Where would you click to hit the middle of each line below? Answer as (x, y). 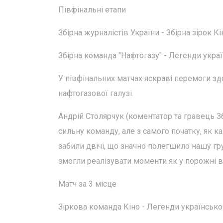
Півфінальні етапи (92, 10)
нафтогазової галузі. (96, 93)
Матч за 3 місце (87, 184)
